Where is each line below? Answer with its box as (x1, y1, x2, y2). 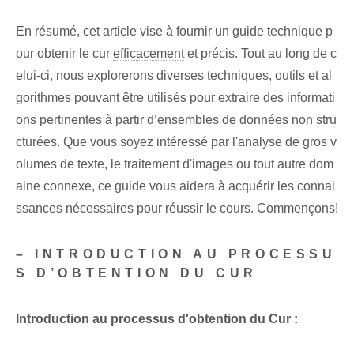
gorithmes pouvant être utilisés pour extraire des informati (16, 91, 335, 105)
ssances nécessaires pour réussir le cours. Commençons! (16, 201, 338, 216)
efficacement (113, 47, 184, 61)
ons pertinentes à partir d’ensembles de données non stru (16, 113, 337, 127)
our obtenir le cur (16, 47, 113, 61)
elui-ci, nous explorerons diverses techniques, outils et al (16, 69, 332, 83)
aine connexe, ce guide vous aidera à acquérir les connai (16, 179, 335, 194)
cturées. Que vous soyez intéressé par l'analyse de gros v (16, 135, 337, 149)
